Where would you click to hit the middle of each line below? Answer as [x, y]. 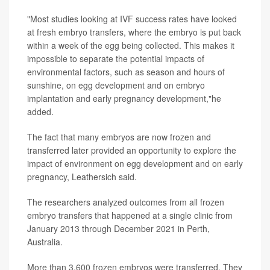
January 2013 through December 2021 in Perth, [118, 229]
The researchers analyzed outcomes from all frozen [126, 202]
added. [40, 112]
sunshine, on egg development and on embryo [116, 85]
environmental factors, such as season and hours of [126, 72]
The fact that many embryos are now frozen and [119, 137]
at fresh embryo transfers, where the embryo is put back [134, 32]
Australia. [45, 242]
